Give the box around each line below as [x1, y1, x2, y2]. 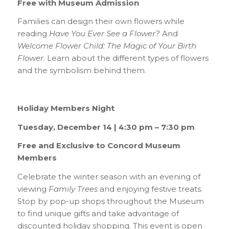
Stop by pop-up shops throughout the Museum [17, 196, 204, 207]
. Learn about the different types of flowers [43, 53, 209, 63]
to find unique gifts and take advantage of [17, 209, 179, 219]
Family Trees [48, 184, 98, 194]
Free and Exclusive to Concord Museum [17, 141, 180, 151]
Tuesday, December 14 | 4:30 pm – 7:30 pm [17, 122, 195, 132]
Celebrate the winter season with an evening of [17, 172, 200, 182]
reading [17, 29, 49, 39]
